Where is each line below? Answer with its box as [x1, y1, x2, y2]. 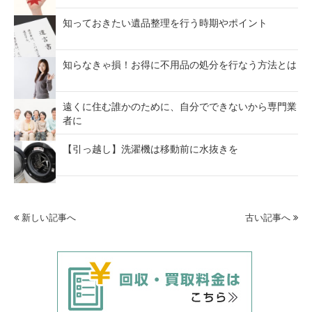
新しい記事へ [19, 210, 77, 224]
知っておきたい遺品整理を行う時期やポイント [63, 15, 268, 30]
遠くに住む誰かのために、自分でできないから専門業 [63, 99, 297, 114]
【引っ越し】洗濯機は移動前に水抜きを [63, 141, 239, 156]
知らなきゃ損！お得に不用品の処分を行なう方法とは [63, 57, 297, 72]
